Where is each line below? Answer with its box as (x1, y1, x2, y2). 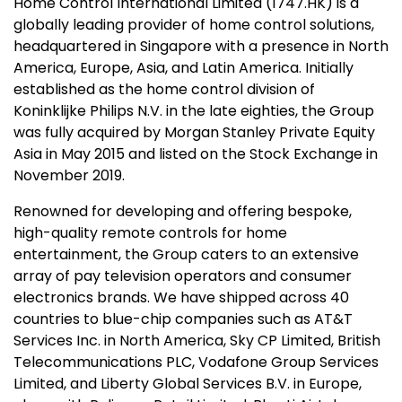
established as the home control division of (13, 78, 315, 100)
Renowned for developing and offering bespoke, (13, 200, 352, 222)
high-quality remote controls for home (13, 222, 287, 243)
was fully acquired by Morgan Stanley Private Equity (13, 121, 375, 143)
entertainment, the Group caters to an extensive (13, 243, 359, 265)
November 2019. (13, 164, 128, 186)
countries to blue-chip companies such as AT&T (13, 308, 353, 329)
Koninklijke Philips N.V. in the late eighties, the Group (13, 100, 374, 121)
